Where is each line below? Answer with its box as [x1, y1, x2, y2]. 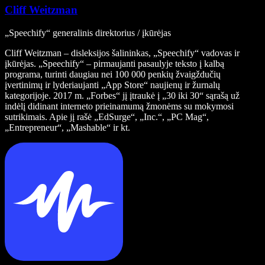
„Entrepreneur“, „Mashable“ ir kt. [5, 122, 130, 132]
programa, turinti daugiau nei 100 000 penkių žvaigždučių [5, 69, 221, 79]
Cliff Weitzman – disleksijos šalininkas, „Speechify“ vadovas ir [5, 47, 240, 58]
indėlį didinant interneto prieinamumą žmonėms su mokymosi [5, 101, 234, 111]
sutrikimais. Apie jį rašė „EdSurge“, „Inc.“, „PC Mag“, [5, 111, 209, 122]
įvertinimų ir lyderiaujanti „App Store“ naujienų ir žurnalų [5, 79, 220, 90]
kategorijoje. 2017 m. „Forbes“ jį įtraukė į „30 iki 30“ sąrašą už [5, 90, 240, 101]
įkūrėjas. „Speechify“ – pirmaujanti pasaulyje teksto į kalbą [5, 58, 224, 69]
